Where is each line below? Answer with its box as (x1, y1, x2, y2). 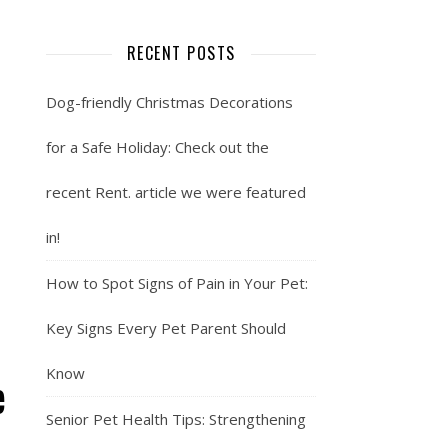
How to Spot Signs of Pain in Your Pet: (46, 273, 308, 293)
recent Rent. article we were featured (46, 182, 306, 202)
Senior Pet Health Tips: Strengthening (46, 409, 306, 429)
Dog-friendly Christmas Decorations (46, 92, 293, 112)
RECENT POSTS (126, 41, 236, 65)
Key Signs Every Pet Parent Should (46, 318, 286, 338)
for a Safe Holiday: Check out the (46, 137, 269, 157)
